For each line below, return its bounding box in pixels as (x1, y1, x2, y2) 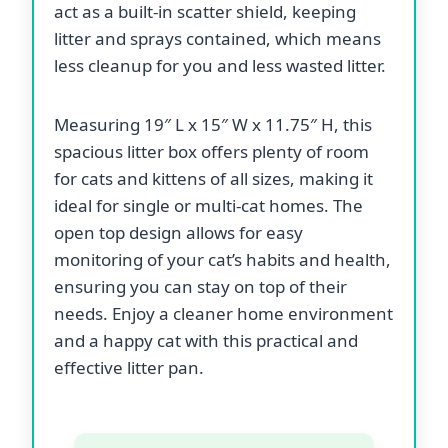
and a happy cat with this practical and (54, 328, 358, 352)
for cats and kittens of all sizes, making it (54, 166, 373, 190)
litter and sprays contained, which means (54, 26, 381, 50)
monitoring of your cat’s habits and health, (54, 247, 391, 271)
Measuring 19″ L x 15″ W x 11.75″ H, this (54, 112, 372, 136)
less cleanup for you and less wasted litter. (54, 53, 386, 77)
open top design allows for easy (54, 220, 303, 244)
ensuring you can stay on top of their (54, 274, 347, 298)
